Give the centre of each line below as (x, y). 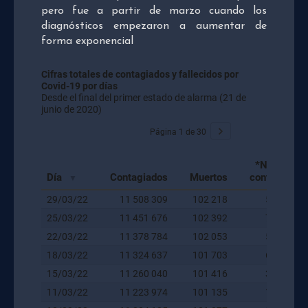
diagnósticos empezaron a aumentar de (154, 26)
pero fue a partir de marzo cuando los (154, 11)
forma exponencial (87, 41)
